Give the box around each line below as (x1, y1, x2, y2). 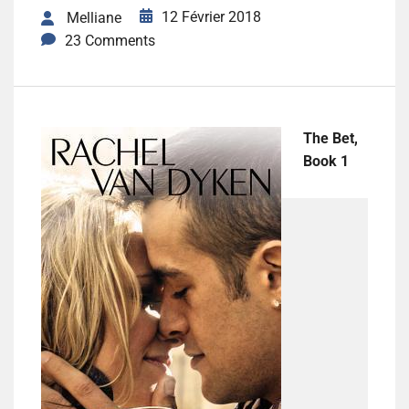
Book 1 (303, 152, 349, 171)
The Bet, (303, 130, 358, 148)
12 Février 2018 (162, 8, 261, 26)
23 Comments (65, 32, 155, 50)
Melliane (67, 9, 121, 27)
